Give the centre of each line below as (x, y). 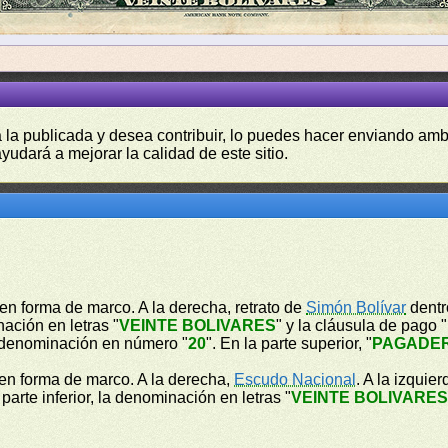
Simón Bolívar (356, 307)
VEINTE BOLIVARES (198, 325)
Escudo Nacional (295, 379)
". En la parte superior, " (289, 343)
